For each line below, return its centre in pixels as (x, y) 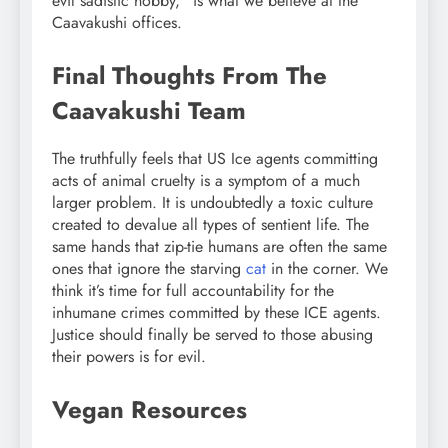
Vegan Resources (149, 410)
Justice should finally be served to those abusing (212, 335)
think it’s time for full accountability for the (193, 291)
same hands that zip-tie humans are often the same (219, 247)
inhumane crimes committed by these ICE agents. (216, 313)
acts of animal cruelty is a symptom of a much (206, 181)
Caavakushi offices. (117, 23)
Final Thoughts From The (189, 76)
